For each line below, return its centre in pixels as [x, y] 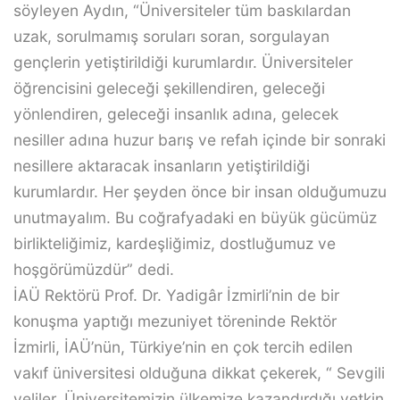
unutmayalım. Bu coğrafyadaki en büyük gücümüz [195, 217]
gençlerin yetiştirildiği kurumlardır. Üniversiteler [183, 62]
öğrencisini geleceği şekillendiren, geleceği [169, 87]
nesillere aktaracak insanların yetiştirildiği [162, 165]
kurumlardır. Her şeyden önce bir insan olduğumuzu [200, 191]
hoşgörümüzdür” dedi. [94, 269]
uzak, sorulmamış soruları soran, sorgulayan [171, 36]
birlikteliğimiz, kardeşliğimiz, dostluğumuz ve [175, 243]
